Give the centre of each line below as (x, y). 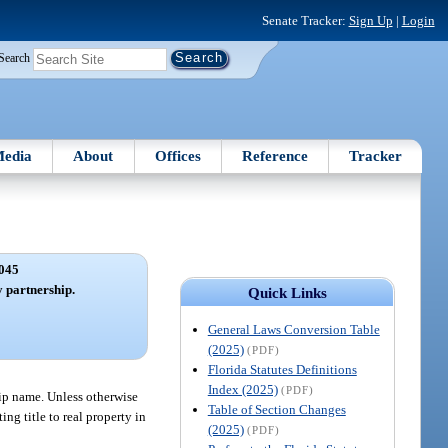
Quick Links (287, 292)
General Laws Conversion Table (293, 329)
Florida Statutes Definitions (282, 369)
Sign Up (370, 20)
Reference (275, 155)
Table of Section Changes (276, 409)
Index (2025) (242, 389)
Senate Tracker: (305, 20)
